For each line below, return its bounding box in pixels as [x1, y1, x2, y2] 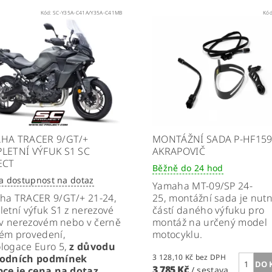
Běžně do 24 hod [152, 162, 223, 174]
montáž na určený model [152, 216, 268, 229]
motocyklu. [152, 228, 203, 242]
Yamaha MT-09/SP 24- [152, 179, 253, 193]
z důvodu [69, 240, 116, 254]
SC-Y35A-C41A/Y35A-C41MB [53, 9, 123, 16]
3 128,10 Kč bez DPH [195, 252, 226, 263]
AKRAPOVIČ [152, 144, 205, 158]
